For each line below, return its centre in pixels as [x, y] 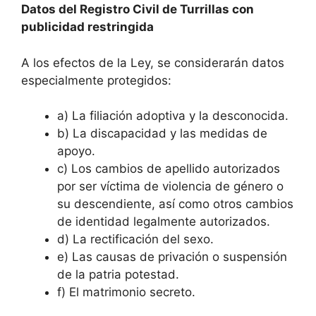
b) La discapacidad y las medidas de [162, 134]
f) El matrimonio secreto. [126, 292]
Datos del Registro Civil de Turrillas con [138, 10]
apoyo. [76, 151]
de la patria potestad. [118, 275]
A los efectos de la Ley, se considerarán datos [153, 62]
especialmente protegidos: [96, 80]
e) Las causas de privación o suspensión [172, 257]
